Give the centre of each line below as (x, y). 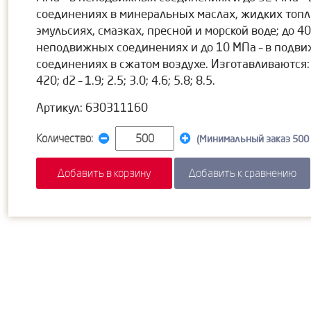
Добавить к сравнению (242, 173)
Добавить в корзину (104, 173)
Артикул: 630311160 (92, 107)
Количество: (65, 138)
